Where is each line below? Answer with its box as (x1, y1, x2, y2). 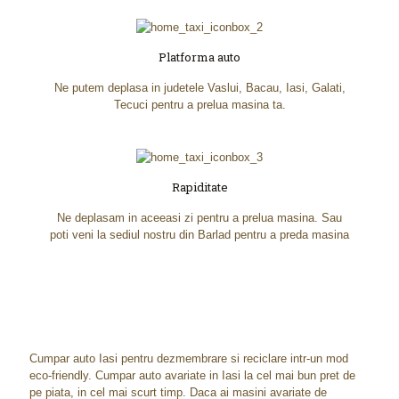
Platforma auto (159, 49, 240, 65)
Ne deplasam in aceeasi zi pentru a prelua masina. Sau (57, 211, 342, 224)
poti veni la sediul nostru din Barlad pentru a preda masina (50, 228, 349, 241)
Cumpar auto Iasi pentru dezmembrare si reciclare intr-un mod (29, 352, 348, 365)
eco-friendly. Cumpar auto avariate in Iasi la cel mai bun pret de (29, 369, 355, 382)
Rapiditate (171, 179, 228, 195)
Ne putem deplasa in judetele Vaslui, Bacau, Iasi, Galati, (53, 81, 346, 94)
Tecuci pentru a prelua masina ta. (113, 98, 286, 111)
